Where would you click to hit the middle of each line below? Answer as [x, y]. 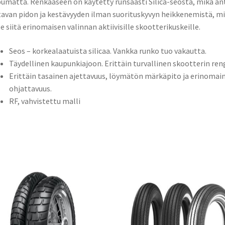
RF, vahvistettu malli [44, 101]
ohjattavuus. [30, 88]
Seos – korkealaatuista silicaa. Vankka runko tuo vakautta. [107, 50]
